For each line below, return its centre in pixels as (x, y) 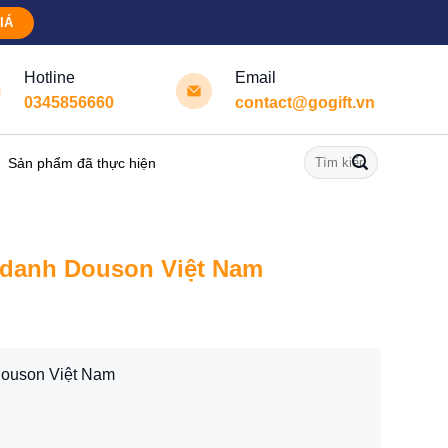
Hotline (49, 77)
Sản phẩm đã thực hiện (81, 162)
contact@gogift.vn (305, 102)
